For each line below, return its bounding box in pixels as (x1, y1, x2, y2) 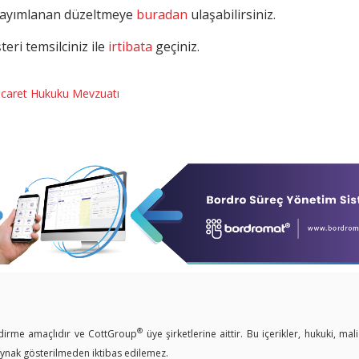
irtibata (108, 37, 152, 55)
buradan (136, 5, 188, 23)
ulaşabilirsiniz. (188, 5, 276, 23)
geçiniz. (152, 37, 200, 55)
